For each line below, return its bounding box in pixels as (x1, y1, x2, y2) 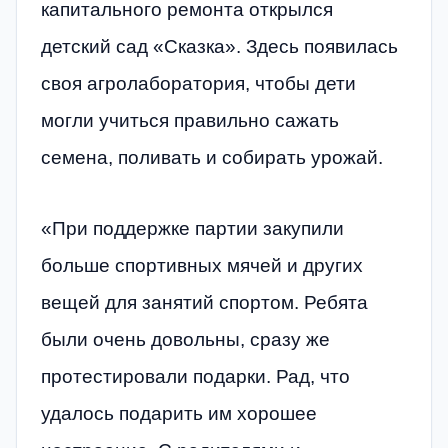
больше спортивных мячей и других (41, 255, 363, 277)
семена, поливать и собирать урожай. (41, 146, 383, 168)
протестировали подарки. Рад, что (41, 366, 350, 388)
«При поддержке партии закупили (41, 218, 344, 240)
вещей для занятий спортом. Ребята (41, 292, 368, 314)
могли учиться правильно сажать (41, 109, 339, 131)
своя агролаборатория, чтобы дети (41, 72, 356, 94)
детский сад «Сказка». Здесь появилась (41, 35, 398, 57)
